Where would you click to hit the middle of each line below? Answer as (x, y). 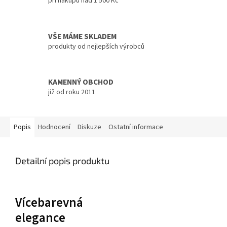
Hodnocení (54, 127)
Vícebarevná (49, 202)
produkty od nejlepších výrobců (96, 46)
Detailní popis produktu (62, 160)
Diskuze (89, 127)
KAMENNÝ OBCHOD (81, 82)
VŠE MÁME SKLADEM (82, 36)
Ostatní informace (136, 127)
